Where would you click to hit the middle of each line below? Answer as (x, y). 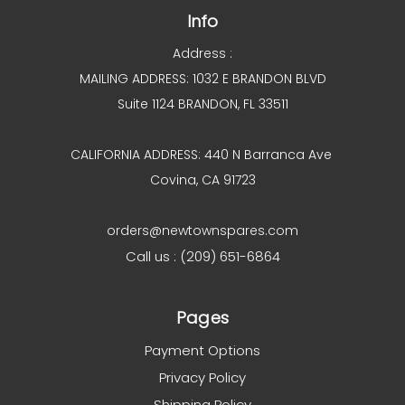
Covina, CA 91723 (202, 180)
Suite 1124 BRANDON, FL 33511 (202, 104)
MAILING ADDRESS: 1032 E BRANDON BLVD (202, 79)
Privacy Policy (202, 378)
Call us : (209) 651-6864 (202, 257)
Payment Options (202, 351)
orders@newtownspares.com (202, 231)
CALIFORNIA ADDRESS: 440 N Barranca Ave (202, 155)
